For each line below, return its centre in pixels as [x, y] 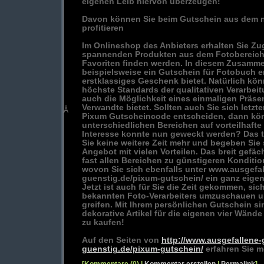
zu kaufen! [103, 222]
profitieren [103, 28]
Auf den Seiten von [121, 240]
